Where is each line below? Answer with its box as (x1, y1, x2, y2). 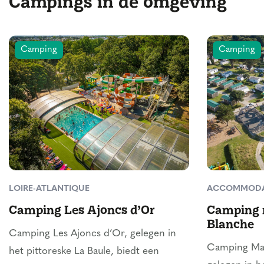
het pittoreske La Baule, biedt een (9, 246, 159, 256)
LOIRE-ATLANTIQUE (9, 184, 90, 193)
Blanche (207, 215, 254, 232)
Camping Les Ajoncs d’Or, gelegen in (9, 229, 176, 239)
